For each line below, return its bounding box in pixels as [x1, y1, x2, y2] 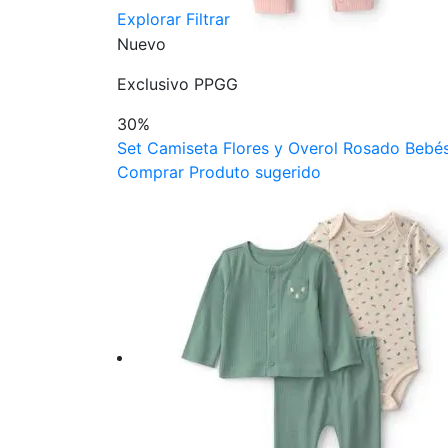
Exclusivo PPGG [117, 74, 238, 94]
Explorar [117, 9, 181, 29]
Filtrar [186, 9, 230, 29]
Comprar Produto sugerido [117, 162, 321, 182]
